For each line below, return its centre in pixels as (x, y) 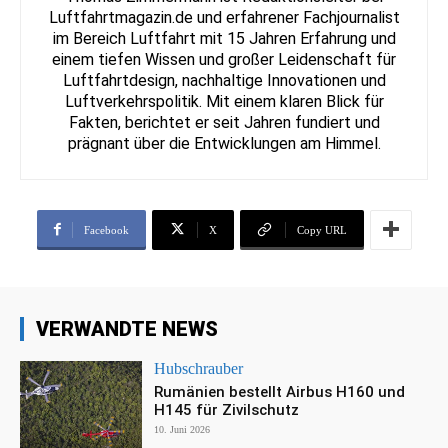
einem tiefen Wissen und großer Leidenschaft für (224, 59)
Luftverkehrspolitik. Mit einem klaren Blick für (224, 101)
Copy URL (321, 229)
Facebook (106, 229)
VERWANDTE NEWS (127, 328)
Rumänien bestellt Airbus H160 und (280, 391)
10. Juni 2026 (182, 429)
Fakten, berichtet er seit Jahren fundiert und (224, 122)
